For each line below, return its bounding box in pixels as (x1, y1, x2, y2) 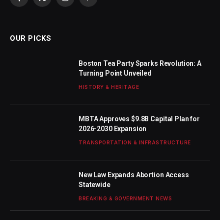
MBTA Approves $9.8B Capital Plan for (79, 115, 200, 123)
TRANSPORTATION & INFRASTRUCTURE (79, 139, 191, 146)
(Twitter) (41, 8, 69, 17)
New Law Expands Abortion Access (79, 170, 189, 179)
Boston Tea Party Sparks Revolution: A (79, 59, 201, 68)
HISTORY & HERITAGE (79, 84, 139, 90)
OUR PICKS (10, 34, 52, 43)
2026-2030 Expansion (79, 125, 147, 133)
